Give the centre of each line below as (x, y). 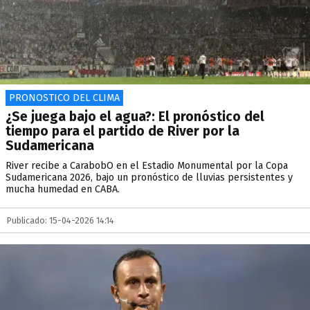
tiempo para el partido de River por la (122, 131)
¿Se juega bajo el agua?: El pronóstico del (135, 117)
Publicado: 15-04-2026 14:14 (61, 220)
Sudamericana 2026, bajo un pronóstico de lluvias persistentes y (149, 177)
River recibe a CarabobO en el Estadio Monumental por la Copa (147, 166)
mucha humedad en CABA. (63, 189)
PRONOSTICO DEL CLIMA (64, 98)
